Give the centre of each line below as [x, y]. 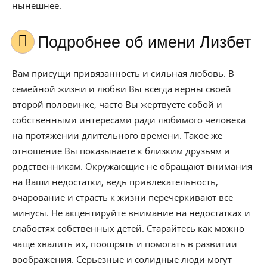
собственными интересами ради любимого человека [129, 120]
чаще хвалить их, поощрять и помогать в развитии [125, 244]
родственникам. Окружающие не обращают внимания [132, 166]
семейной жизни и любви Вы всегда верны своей [122, 89]
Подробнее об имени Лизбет [150, 42]
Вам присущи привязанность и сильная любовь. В [123, 73]
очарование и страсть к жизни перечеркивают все [122, 197]
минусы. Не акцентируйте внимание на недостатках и [131, 213]
